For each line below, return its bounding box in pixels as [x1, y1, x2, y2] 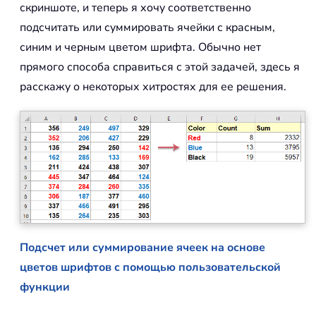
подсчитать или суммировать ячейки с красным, [20, 20, 275, 36]
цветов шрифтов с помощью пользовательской [20, 260, 281, 276]
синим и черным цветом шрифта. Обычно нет [20, 39, 261, 56]
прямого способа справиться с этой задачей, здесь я [20, 59, 300, 75]
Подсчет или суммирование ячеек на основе [20, 240, 265, 256]
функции [20, 279, 70, 296]
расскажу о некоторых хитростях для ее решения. [20, 79, 286, 95]
